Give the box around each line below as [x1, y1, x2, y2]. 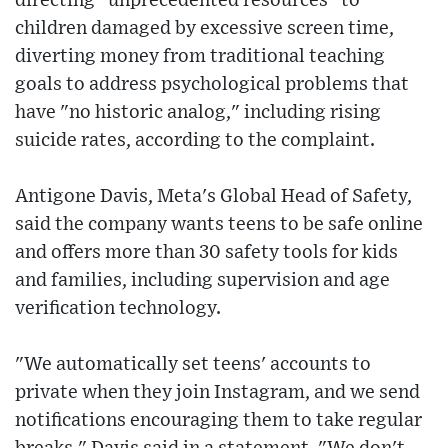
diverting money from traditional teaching [15, 47, 385, 67]
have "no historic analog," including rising [15, 103, 381, 123]
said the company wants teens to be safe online [15, 215, 423, 235]
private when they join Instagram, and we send [15, 383, 420, 403]
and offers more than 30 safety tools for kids [15, 243, 398, 263]
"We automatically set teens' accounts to [15, 355, 371, 375]
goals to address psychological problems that [15, 75, 409, 95]
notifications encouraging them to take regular [15, 411, 422, 431]
